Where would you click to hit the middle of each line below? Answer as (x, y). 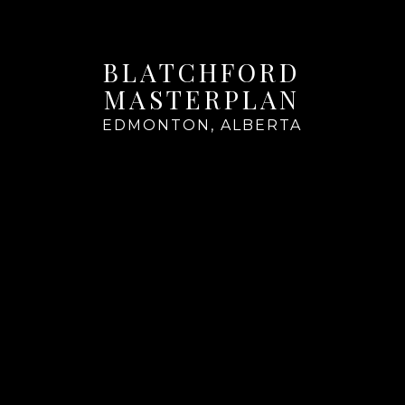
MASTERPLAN (202, 99)
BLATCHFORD (202, 71)
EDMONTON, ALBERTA (202, 125)
